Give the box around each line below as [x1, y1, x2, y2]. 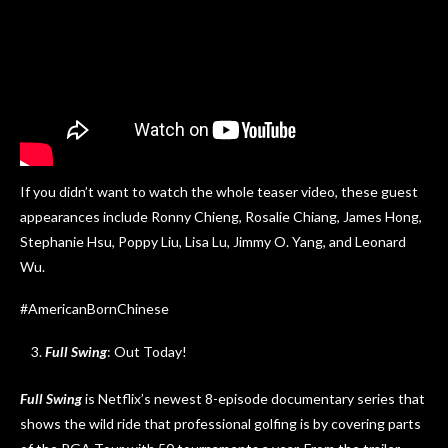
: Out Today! [107, 343, 187, 361]
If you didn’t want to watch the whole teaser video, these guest [20, 183, 418, 201]
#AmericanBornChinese [20, 300, 169, 318]
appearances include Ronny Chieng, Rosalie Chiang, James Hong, [20, 208, 422, 226]
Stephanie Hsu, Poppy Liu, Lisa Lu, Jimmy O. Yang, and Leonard [20, 233, 406, 251]
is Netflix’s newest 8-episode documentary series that [82, 390, 425, 408]
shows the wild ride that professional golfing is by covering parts [20, 415, 421, 433]
